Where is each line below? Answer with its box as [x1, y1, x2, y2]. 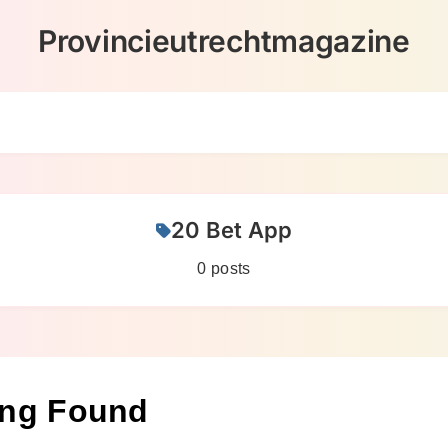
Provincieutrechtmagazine [38, 23, 410, 59]
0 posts [197, 260, 251, 277]
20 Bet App [171, 217, 293, 243]
